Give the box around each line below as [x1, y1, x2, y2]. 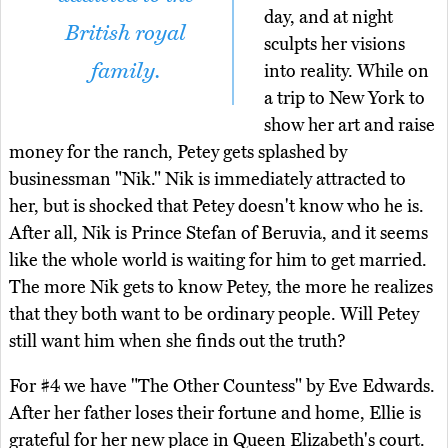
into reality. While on [264, 60, 429, 83]
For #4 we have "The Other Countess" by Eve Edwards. [9, 375, 435, 398]
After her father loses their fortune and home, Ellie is [9, 402, 421, 425]
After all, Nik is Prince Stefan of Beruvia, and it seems [9, 222, 428, 245]
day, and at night [264, 6, 393, 29]
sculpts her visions [264, 33, 405, 56]
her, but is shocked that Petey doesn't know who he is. [9, 195, 424, 218]
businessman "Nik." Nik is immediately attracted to [9, 168, 406, 191]
